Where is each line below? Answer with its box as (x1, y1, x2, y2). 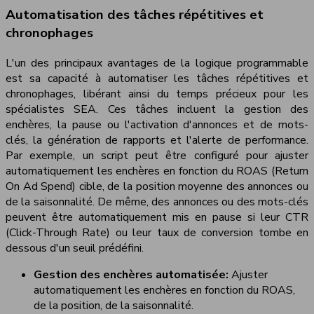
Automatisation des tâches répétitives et (6, 6, 264, 25)
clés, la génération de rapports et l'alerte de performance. (6, 132, 308, 148)
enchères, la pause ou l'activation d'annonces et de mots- (6, 116, 308, 132)
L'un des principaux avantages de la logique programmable (6, 55, 308, 71)
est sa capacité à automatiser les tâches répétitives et (6, 70, 308, 86)
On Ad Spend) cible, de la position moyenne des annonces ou (6, 178, 308, 194)
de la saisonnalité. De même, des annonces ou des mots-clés (6, 193, 308, 210)
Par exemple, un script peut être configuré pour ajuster (6, 147, 308, 163)
